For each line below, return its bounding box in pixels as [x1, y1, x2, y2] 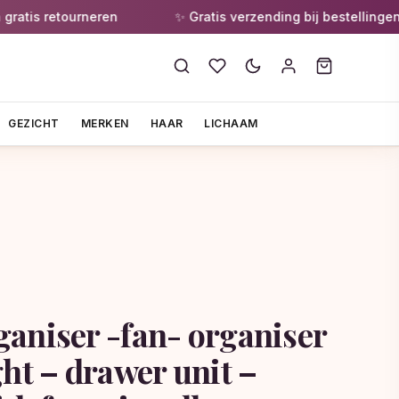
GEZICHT [8, 116, 60, 130]
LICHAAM [204, 116, 258, 130]
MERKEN [80, 116, 129, 130]
